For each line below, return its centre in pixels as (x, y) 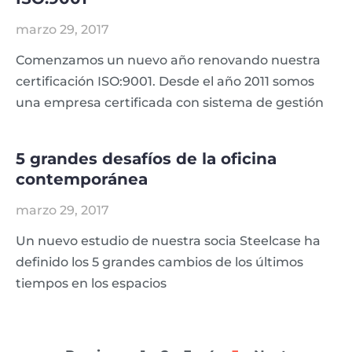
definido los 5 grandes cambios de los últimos (159, 262)
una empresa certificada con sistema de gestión (170, 103)
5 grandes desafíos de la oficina (146, 159)
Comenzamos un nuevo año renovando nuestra (168, 60)
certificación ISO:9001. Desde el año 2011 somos (165, 82)
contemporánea (82, 180)
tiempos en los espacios (91, 284)
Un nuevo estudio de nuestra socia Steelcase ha (168, 241)
